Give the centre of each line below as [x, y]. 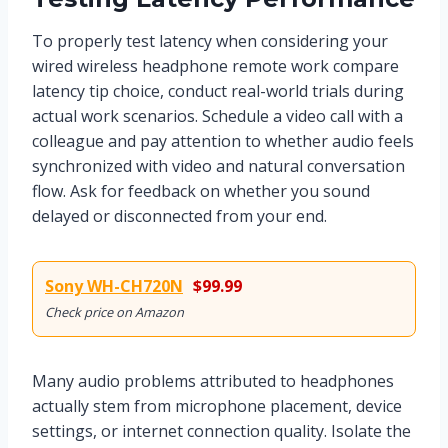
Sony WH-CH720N [114, 285]
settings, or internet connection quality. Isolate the [221, 430]
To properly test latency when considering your [210, 40]
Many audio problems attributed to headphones [213, 380]
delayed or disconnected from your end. [179, 215]
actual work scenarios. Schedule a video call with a [217, 115]
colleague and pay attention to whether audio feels [223, 140]
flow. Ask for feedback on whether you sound [201, 190]
